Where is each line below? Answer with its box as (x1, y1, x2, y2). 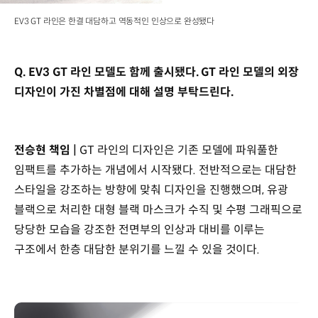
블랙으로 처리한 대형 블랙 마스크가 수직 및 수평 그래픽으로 (14, 202, 303, 218)
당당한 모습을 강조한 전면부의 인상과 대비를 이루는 (14, 222, 265, 238)
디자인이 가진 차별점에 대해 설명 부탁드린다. (14, 84, 236, 100)
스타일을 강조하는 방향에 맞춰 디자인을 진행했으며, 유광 (14, 182, 289, 198)
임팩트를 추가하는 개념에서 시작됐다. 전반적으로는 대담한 (14, 163, 297, 178)
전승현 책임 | (14, 143, 79, 158)
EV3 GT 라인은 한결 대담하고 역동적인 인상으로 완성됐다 (14, 16, 215, 27)
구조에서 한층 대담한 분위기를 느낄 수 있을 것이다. (14, 242, 263, 258)
